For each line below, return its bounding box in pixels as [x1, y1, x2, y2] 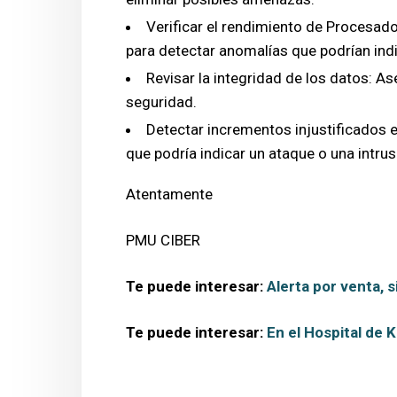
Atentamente [126, 184, 213, 203]
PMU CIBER [126, 230, 200, 249]
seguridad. [126, 92, 197, 111]
